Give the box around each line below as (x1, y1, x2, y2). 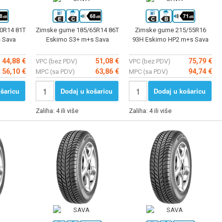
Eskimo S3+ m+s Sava (46, 35, 109, 43)
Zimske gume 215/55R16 (135, 26, 206, 34)
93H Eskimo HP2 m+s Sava (132, 35, 209, 43)
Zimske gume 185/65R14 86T (36, 26, 119, 34)
